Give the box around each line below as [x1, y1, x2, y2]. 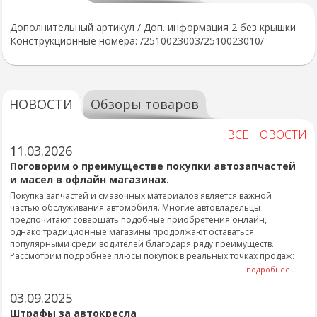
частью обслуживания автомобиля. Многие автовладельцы [10, 202, 260, 214]
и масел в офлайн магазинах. [10, 173, 169, 186]
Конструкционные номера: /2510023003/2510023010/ [10, 34, 264, 47]
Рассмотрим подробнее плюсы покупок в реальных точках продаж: [10, 250, 294, 262]
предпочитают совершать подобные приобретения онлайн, [10, 214, 267, 226]
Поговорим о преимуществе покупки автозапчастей [10, 159, 296, 173]
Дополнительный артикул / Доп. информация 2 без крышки [10, 21, 296, 34]
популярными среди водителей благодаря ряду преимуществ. [10, 238, 274, 250]
